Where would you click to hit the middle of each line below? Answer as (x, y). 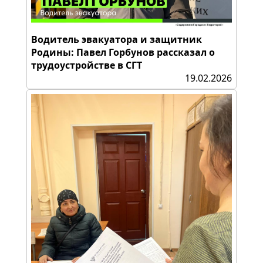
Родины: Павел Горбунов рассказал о (123, 52)
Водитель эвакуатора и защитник (117, 39)
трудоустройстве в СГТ (87, 65)
